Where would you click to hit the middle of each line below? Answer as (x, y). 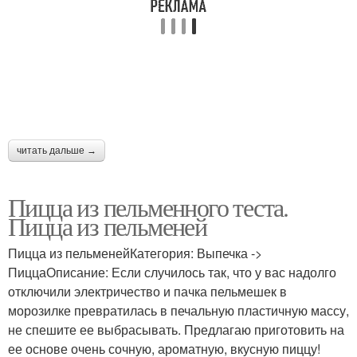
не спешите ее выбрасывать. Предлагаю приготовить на (176, 330)
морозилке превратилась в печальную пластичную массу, (178, 311)
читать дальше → (57, 151)
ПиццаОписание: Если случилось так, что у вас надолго (172, 273)
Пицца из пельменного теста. (148, 207)
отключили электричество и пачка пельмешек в (147, 292)
